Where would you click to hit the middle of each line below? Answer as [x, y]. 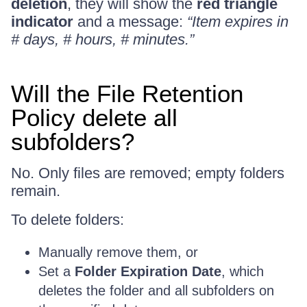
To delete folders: [67, 219]
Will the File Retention [127, 93]
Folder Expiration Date [148, 271]
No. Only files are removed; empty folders [148, 173]
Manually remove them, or [118, 252]
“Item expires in [238, 21]
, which [243, 271]
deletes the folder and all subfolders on [156, 290]
